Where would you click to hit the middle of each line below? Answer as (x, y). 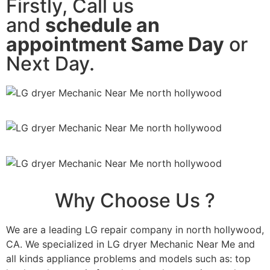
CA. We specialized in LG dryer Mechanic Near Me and (130, 244)
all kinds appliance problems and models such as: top (128, 259)
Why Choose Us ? (135, 201)
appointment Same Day (115, 44)
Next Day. (50, 63)
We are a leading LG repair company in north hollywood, (135, 230)
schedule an (102, 25)
